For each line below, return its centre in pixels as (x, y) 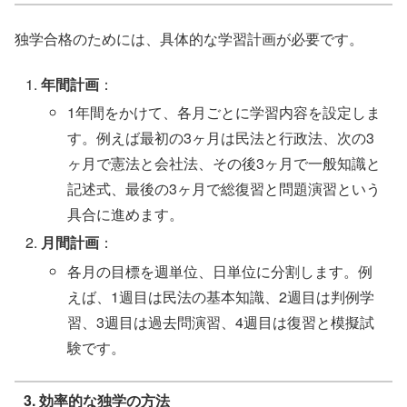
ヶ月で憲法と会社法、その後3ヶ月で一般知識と (224, 164)
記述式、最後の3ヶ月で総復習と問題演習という (224, 189)
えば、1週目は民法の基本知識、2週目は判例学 (221, 296)
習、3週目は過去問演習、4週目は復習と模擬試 (221, 322)
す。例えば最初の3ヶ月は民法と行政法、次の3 (221, 138)
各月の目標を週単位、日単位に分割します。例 (220, 271)
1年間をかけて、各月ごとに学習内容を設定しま (224, 113)
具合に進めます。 (126, 214)
